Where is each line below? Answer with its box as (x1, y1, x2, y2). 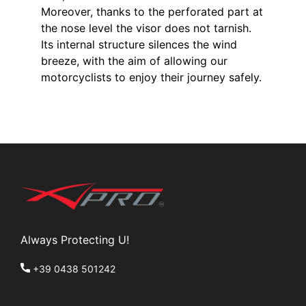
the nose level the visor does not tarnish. (41, 21, 251, 36)
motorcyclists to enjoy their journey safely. (41, 70, 262, 85)
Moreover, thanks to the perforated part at (41, 5, 263, 19)
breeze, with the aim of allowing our (41, 54, 227, 68)
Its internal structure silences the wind (41, 38, 237, 52)
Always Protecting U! (20, 233, 129, 247)
